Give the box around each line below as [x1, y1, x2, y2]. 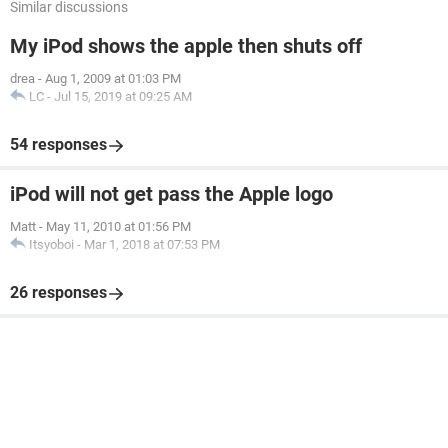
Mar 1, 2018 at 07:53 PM [84, 237, 220, 252]
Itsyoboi [29, 237, 74, 252]
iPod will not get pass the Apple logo [10, 182, 333, 206]
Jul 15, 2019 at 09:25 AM [54, 89, 192, 104]
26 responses [10, 283, 107, 302]
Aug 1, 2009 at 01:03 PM [45, 71, 181, 86]
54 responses [10, 135, 107, 154]
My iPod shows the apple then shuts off [10, 34, 362, 58]
